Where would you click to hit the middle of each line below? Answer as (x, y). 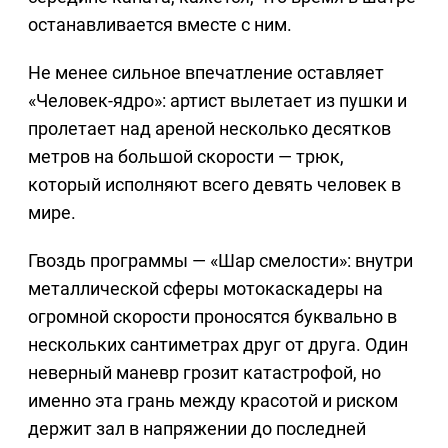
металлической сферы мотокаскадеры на (205, 288)
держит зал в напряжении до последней (197, 428)
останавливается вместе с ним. (160, 24)
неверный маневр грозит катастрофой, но (204, 372)
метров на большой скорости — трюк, (186, 156)
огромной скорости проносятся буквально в (212, 316)
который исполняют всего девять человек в (214, 184)
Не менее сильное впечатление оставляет (206, 72)
